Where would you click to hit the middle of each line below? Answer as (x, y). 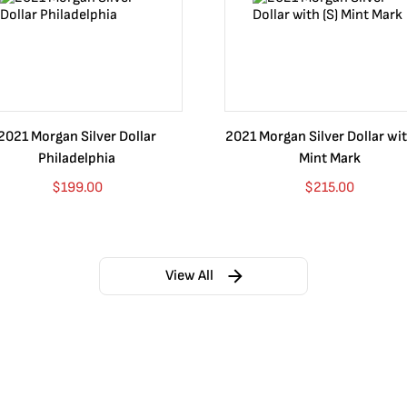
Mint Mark (329, 159)
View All (189, 276)
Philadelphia (77, 159)
